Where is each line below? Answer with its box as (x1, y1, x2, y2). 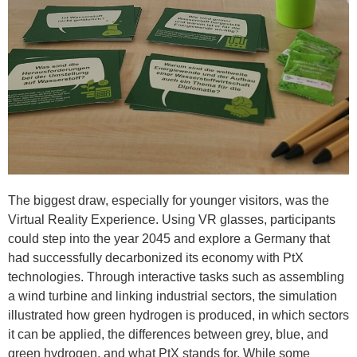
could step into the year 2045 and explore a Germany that (8, 232, 330, 246)
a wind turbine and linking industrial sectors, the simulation (8, 289, 337, 304)
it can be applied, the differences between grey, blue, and (8, 328, 328, 342)
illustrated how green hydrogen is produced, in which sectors (8, 308, 349, 323)
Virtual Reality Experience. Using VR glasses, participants (8, 213, 335, 227)
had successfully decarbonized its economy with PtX (8, 251, 304, 265)
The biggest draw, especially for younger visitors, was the (8, 194, 329, 208)
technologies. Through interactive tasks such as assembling (8, 270, 344, 284)
